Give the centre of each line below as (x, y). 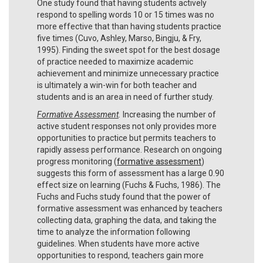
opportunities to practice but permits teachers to (127, 138)
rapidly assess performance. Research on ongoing (129, 149)
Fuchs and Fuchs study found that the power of (124, 196)
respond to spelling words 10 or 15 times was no (126, 14)
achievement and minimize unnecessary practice (128, 73)
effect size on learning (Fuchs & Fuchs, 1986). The (129, 185)
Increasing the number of (169, 114)
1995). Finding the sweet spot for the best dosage (129, 50)
